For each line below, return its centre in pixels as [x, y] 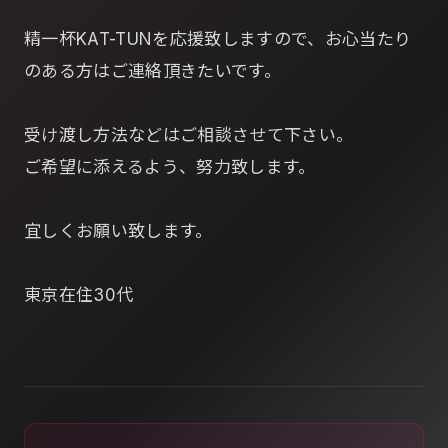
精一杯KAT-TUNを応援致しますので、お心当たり [218, 39]
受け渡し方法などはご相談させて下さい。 [189, 135]
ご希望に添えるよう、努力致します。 [170, 167]
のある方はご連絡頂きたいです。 [153, 71]
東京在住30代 [79, 295]
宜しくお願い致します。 [118, 231]
